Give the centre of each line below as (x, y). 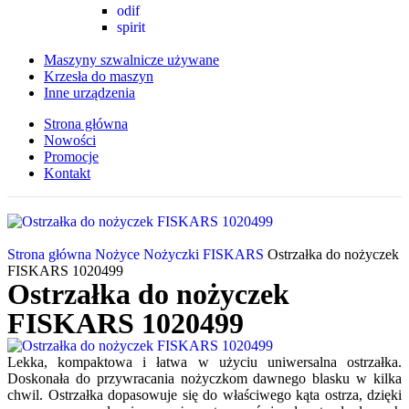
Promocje (71, 157)
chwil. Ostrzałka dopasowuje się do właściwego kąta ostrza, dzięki (204, 395)
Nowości (70, 140)
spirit (131, 27)
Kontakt (67, 173)
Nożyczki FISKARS (205, 254)
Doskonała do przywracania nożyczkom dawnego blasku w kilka (204, 378)
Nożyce (119, 254)
